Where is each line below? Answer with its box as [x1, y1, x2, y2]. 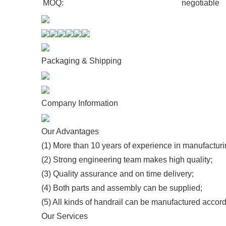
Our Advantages [41, 127, 99, 136]
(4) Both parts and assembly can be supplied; [41, 184, 202, 192]
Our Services [41, 212, 88, 220]
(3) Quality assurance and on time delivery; [41, 169, 194, 178]
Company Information [41, 99, 118, 107]
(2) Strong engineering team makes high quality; [41, 155, 212, 164]
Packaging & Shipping [41, 56, 122, 65]
